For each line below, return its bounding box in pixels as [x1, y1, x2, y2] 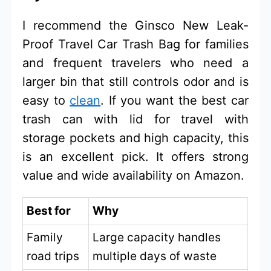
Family [27, 230, 64, 245]
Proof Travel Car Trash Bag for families [22, 37, 249, 52]
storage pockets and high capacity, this [22, 131, 249, 146]
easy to [22, 93, 70, 108]
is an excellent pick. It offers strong [22, 149, 249, 165]
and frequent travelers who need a [22, 56, 249, 71]
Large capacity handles [93, 230, 221, 245]
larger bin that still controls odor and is [22, 74, 249, 90]
